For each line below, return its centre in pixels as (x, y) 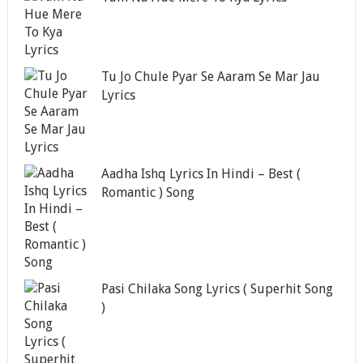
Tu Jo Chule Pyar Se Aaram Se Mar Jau (210, 76)
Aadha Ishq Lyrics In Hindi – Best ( (201, 173)
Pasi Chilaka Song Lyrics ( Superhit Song (217, 288)
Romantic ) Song (147, 192)
